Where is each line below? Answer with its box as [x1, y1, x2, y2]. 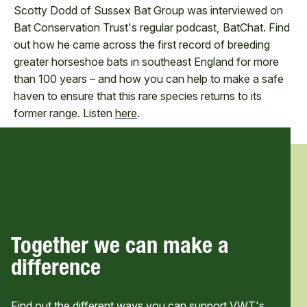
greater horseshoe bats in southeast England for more [14, 55, 279, 69]
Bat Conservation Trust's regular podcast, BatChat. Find [14, 21, 290, 34]
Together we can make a [11, 237, 229, 259]
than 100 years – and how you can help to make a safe [14, 72, 284, 86]
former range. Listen [14, 106, 115, 120]
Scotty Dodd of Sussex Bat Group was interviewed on [14, 3, 283, 17]
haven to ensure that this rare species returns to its [14, 89, 262, 103]
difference [11, 259, 101, 281]
